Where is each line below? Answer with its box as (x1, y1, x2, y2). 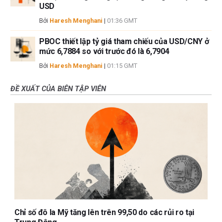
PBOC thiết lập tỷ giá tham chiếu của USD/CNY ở (39, 36, 209, 46)
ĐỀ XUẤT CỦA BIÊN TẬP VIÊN (10, 84, 106, 93)
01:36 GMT (107, 16, 137, 24)
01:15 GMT (107, 61, 137, 69)
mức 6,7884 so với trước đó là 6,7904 (39, 46, 169, 56)
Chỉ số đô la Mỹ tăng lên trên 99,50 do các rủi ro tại (14, 207, 195, 217)
